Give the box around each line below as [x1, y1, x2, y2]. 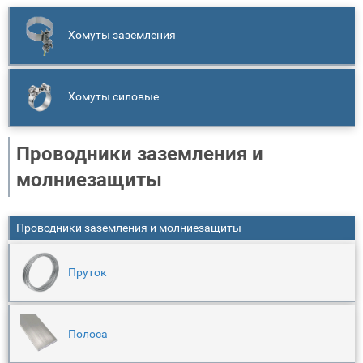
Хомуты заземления [68, 28, 176, 43]
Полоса [68, 327, 108, 340]
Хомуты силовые [68, 90, 159, 105]
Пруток [68, 265, 107, 279]
